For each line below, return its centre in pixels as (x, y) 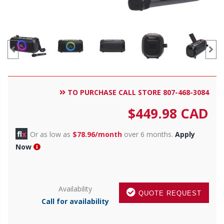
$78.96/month (97, 134)
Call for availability (75, 201)
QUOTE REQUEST (169, 193)
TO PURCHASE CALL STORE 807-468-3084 (137, 92)
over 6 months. (148, 134)
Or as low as (51, 134)
